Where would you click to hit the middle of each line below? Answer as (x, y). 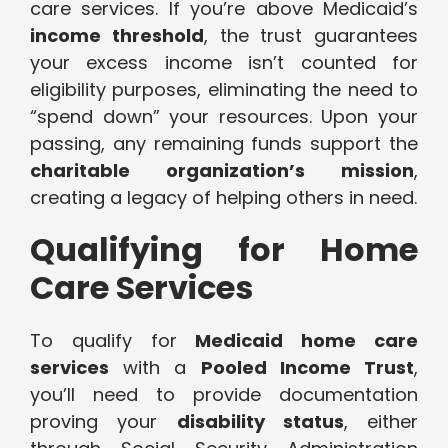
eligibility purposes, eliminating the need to (224, 90)
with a (155, 368)
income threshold (117, 36)
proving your (103, 422)
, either (380, 422)
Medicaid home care (307, 341)
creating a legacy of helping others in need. (223, 198)
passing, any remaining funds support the (224, 144)
